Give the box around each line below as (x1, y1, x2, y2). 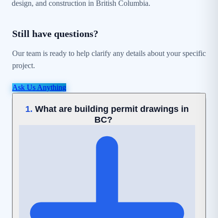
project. (12, 61, 35, 70)
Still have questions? (12, 28, 98, 39)
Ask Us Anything (12, 83, 66, 91)
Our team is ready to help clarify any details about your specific (12, 49, 206, 57)
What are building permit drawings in (35, 103, 189, 114)
